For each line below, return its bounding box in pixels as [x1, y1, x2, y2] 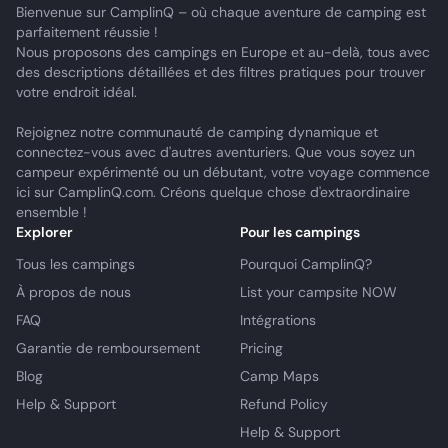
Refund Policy [240, 395, 328, 413]
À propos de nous [16, 283, 131, 301]
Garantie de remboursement [16, 339, 200, 357]
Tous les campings [16, 255, 135, 273]
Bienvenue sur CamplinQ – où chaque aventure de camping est [16, 3, 426, 21]
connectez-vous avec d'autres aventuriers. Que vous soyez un [16, 143, 415, 161]
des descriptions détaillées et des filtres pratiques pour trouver [16, 63, 425, 81]
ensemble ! [16, 203, 87, 221]
